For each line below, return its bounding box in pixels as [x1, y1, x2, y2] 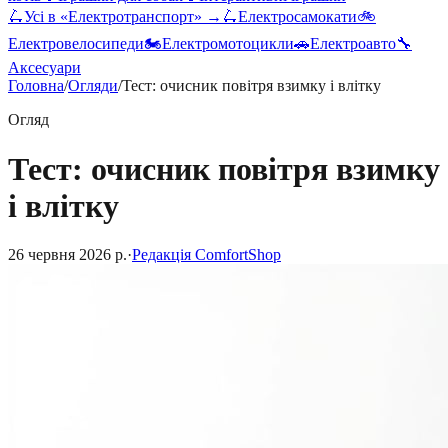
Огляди [68, 77, 118, 95]
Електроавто [310, 35, 396, 53]
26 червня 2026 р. [8, 246, 127, 263]
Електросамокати [238, 8, 357, 26]
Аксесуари [8, 59, 81, 77]
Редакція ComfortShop [132, 246, 281, 263]
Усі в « [24, 8, 68, 26]
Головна [8, 77, 64, 95]
